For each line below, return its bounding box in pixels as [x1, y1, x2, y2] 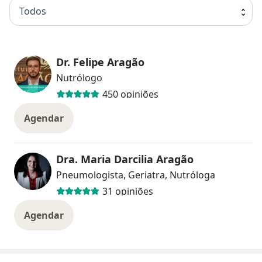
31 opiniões [102, 185, 153, 198]
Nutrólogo [56, 71, 102, 84]
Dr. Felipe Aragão [56, 54, 144, 69]
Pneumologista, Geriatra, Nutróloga [56, 168, 215, 181]
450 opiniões [102, 88, 158, 101]
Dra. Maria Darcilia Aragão [56, 151, 194, 166]
